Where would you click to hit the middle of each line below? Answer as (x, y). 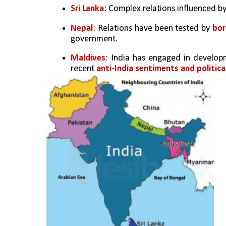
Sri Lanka (87, 9)
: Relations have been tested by (153, 28)
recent (83, 69)
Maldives (88, 58)
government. (94, 39)
